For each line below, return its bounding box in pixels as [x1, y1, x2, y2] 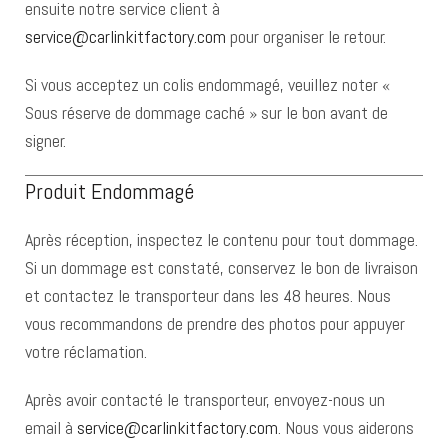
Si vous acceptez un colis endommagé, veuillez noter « [25, 73, 390, 96]
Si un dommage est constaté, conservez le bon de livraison [25, 256, 418, 279]
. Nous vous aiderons [278, 416, 414, 439]
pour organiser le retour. [226, 25, 386, 48]
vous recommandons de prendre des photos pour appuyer [25, 312, 405, 335]
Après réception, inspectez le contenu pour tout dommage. [25, 228, 418, 251]
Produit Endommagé [25, 177, 194, 205]
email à [25, 416, 77, 439]
